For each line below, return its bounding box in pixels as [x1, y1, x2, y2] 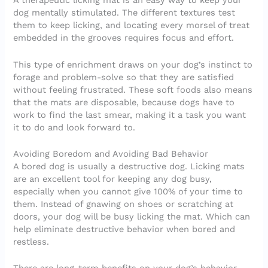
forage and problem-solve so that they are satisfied [13, 71, 234, 83]
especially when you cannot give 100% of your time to [13, 185, 243, 197]
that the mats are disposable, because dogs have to [13, 96, 235, 108]
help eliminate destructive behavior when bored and [13, 223, 236, 234]
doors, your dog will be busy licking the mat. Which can [13, 211, 251, 222]
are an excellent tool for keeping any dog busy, [13, 173, 212, 184]
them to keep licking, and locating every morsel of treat [13, 20, 250, 31]
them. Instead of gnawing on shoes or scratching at [13, 198, 234, 209]
